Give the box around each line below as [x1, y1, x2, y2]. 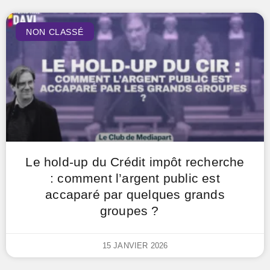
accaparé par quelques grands [45, 187, 225, 201]
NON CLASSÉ [26, 27, 84, 37]
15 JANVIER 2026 [102, 241, 168, 250]
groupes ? [99, 204, 171, 218]
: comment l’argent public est [50, 171, 220, 185]
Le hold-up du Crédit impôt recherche [25, 155, 245, 169]
